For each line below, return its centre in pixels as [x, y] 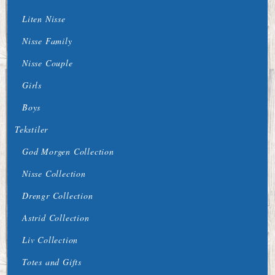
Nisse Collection [54, 173]
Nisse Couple [48, 63]
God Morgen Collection [68, 151]
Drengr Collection [58, 196]
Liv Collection [50, 240]
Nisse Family [47, 41]
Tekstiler [32, 129]
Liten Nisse [44, 19]
